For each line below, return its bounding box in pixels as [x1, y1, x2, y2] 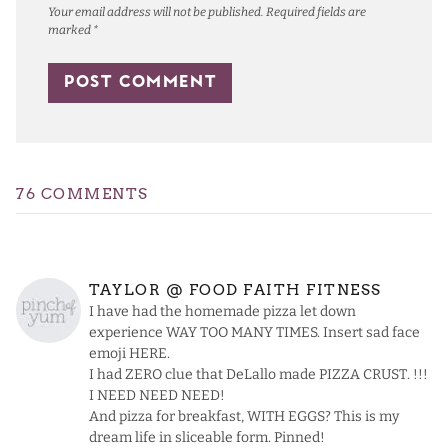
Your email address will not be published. [48, 5, 264, 20]
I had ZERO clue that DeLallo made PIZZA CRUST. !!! [89, 366, 428, 384]
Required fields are [266, 5, 366, 20]
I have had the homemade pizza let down [89, 303, 356, 321]
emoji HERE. [89, 345, 170, 363]
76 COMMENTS [16, 185, 149, 204]
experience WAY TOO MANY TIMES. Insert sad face [89, 324, 420, 342]
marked [48, 23, 93, 38]
